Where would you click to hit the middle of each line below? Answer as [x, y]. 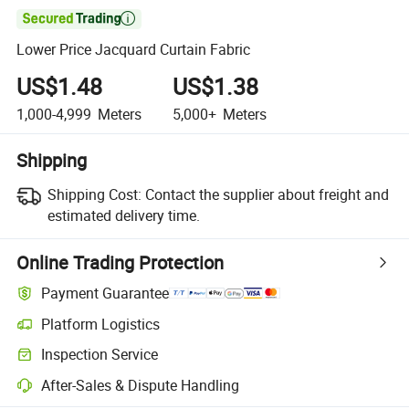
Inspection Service [100, 355]
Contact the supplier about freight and [267, 194]
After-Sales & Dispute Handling [141, 385]
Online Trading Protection [121, 262]
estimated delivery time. [123, 215]
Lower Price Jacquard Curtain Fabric [134, 50]
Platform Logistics [101, 324]
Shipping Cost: [94, 194]
